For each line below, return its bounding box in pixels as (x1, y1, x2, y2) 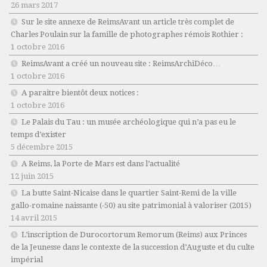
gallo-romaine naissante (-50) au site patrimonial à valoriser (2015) (11, 201, 252, 210)
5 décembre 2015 (11, 142, 73, 152)
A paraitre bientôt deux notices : (21, 88, 139, 98)
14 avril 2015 (11, 213, 57, 223)
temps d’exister (11, 130, 66, 139)
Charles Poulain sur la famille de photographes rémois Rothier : (11, 30, 243, 39)
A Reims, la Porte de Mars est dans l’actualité (21, 159, 180, 169)
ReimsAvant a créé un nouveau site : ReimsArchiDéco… (21, 59, 221, 69)
